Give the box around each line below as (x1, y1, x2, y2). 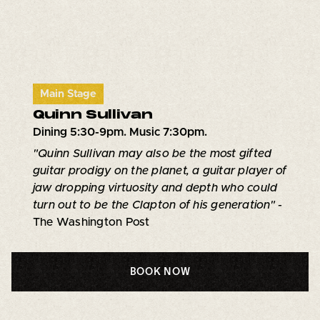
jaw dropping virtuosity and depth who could (32, 181, 278, 194)
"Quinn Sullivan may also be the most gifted (32, 147, 272, 159)
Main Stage (39, 88, 96, 99)
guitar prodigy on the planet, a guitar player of (32, 164, 287, 176)
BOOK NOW (129, 265, 191, 277)
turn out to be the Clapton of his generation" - (32, 199, 283, 211)
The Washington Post (32, 216, 150, 228)
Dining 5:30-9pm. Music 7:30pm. (32, 126, 207, 138)
